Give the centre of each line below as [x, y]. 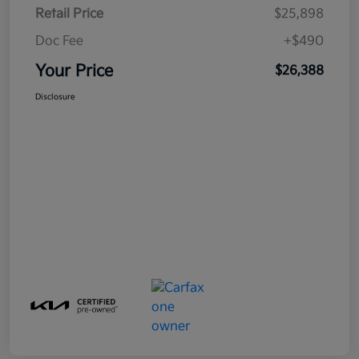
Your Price [74, 71]
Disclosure [55, 97]
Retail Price [69, 14]
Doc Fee [59, 41]
